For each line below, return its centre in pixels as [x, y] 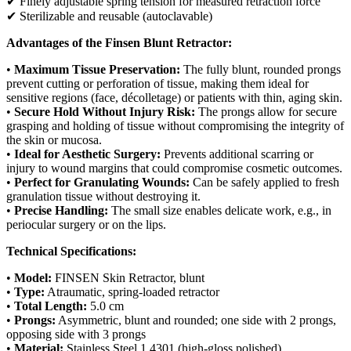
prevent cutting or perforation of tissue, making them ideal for [157, 83]
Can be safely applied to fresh [264, 182]
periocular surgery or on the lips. [86, 224]
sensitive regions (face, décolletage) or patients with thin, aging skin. [174, 97]
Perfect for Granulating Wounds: [102, 182]
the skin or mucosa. [54, 139]
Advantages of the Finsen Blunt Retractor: [119, 42]
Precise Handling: [61, 210]
